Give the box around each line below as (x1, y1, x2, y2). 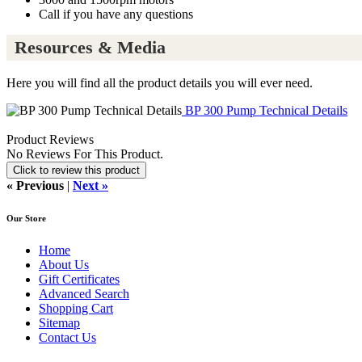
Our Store (6, 213, 46, 223)
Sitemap (39, 315, 80, 330)
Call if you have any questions (39, 7, 193, 22)
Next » (73, 178, 108, 192)
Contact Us (39, 330, 96, 344)
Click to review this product (13, 163, 140, 176)
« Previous (6, 178, 64, 192)
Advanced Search (39, 286, 129, 301)
